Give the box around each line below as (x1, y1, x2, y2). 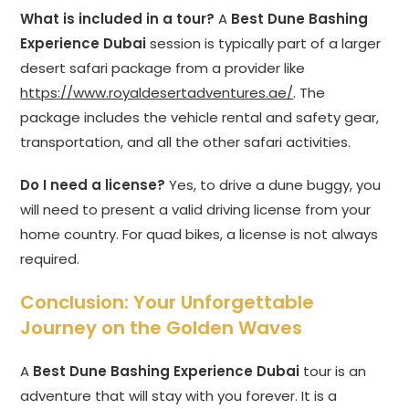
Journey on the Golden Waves (20, 315, 303, 341)
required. (20, 249, 80, 269)
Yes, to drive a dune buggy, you (165, 175, 382, 195)
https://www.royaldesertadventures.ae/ (20, 83, 294, 103)
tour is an (299, 362, 367, 382)
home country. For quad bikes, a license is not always (20, 225, 379, 245)
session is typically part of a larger (146, 34, 382, 54)
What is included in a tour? (20, 9, 215, 29)
